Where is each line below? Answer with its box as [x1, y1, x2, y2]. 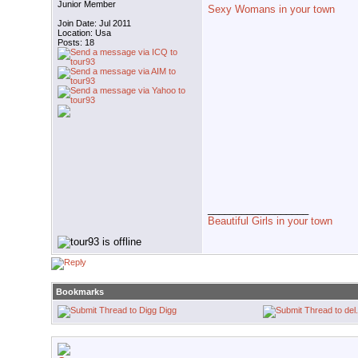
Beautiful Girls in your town [208, 214, 332, 227]
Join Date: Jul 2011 [58, 18, 131, 29]
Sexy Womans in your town [208, 2, 335, 15]
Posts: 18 [58, 38, 94, 48]
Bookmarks [56, 287, 104, 297]
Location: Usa [58, 28, 111, 38]
